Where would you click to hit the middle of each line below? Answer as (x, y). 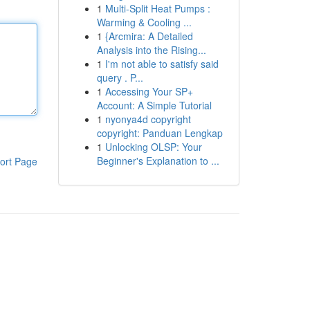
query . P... (120, 77)
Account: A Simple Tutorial (154, 105)
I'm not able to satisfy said (162, 64)
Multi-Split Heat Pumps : (157, 8)
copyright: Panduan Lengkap (159, 133)
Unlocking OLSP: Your (153, 147)
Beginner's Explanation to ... (158, 161)
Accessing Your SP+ (149, 91)
